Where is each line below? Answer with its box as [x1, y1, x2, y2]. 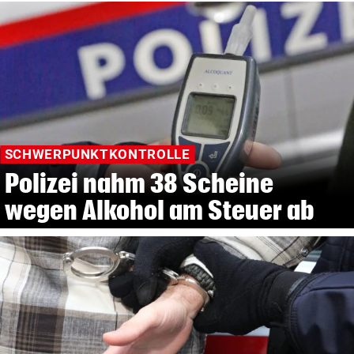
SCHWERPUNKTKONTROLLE [4, 146, 190, 163]
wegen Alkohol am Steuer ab [4, 195, 314, 225]
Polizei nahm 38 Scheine [4, 168, 274, 198]
